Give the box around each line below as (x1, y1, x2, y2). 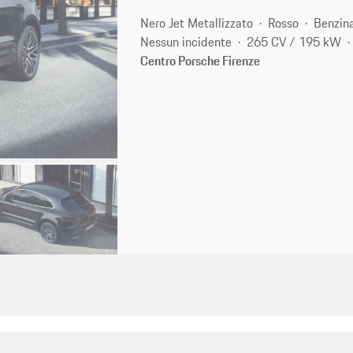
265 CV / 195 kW (247, 32, 342, 51)
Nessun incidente (140, 32, 232, 51)
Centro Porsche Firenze (140, 50, 261, 70)
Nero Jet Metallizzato (140, 13, 254, 32)
